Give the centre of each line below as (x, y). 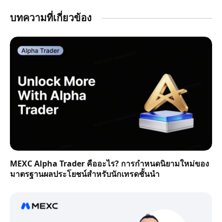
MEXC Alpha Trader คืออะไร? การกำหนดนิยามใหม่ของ (110, 163)
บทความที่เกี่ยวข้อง (51, 18)
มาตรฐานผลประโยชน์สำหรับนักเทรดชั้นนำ (85, 174)
